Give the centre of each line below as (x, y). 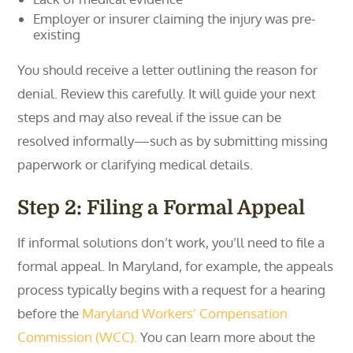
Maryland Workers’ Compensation (185, 313)
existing (57, 34)
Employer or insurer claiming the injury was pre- (175, 19)
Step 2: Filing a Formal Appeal (162, 208)
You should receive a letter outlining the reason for (168, 70)
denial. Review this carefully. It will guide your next (167, 93)
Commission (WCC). (78, 337)
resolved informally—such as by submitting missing (173, 141)
